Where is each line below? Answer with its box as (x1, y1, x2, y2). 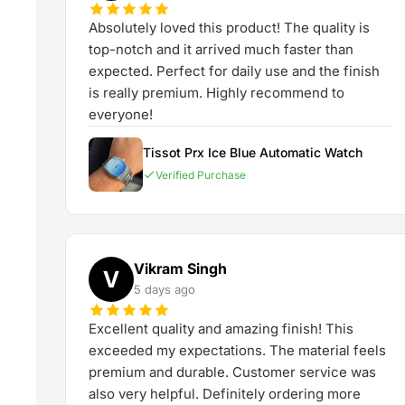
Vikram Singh (134, 259, 227, 278)
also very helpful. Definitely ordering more (89, 385, 361, 402)
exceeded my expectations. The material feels (89, 342, 386, 359)
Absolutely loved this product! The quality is (89, 19, 370, 36)
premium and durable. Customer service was (89, 363, 376, 381)
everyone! (89, 106, 153, 123)
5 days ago (134, 281, 195, 297)
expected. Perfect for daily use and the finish (89, 62, 380, 80)
